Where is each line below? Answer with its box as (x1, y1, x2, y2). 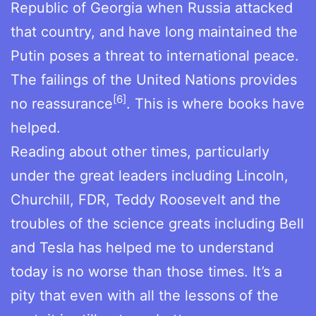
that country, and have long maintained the (11, 23, 298, 40)
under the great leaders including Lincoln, (11, 166, 288, 184)
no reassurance (11, 95, 113, 112)
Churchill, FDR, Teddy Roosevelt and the (11, 190, 281, 208)
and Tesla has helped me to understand (11, 238, 274, 256)
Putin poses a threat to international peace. (11, 47, 299, 64)
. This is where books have (126, 95, 305, 112)
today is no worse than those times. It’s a (11, 262, 282, 280)
